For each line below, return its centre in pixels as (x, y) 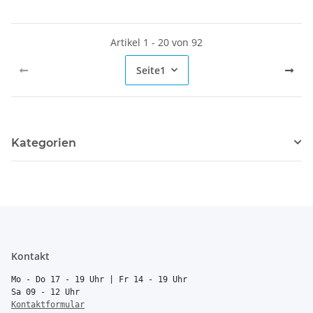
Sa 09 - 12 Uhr (45, 292)
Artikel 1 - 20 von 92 (156, 42)
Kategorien (44, 143)
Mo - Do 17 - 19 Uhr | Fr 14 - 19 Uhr (99, 279)
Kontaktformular (48, 304)
